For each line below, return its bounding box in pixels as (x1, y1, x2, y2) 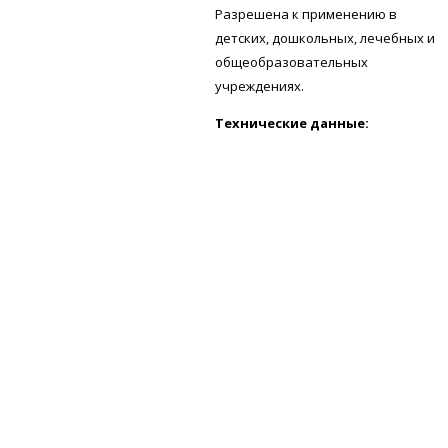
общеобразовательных (215, 52, 369, 71)
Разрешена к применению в (215, 4, 398, 23)
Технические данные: (215, 113, 370, 132)
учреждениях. (215, 76, 305, 95)
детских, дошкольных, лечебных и (215, 28, 436, 47)
